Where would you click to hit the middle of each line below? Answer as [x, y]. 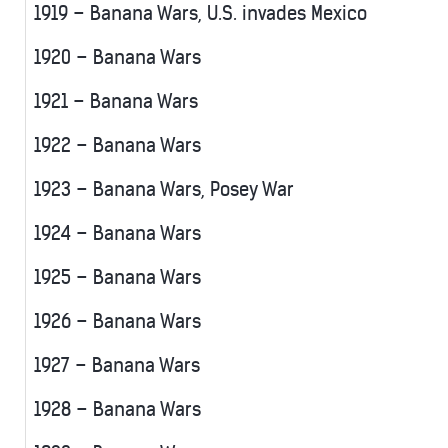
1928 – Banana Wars [117, 410]
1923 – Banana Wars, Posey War [164, 190]
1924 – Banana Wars [117, 234]
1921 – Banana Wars [116, 102]
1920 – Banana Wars [117, 58]
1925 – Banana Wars [117, 278]
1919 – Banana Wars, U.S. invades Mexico [200, 14]
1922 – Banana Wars [117, 146]
